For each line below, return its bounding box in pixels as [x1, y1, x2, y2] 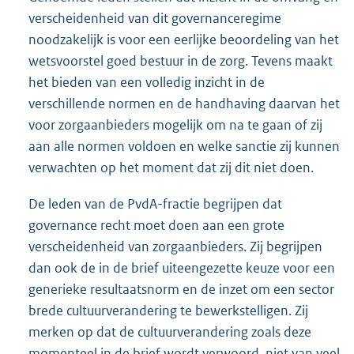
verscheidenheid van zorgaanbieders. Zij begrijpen [28, 237, 322, 255]
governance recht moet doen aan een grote [28, 216, 284, 234]
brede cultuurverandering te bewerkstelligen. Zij [28, 301, 308, 319]
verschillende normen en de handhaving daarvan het [28, 95, 340, 113]
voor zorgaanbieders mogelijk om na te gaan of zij [28, 116, 322, 134]
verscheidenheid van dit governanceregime [28, 9, 281, 28]
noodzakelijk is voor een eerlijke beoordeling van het [28, 31, 339, 49]
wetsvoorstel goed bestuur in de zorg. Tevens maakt [28, 52, 333, 70]
